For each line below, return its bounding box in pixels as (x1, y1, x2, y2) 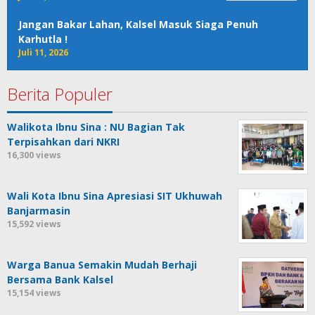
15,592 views (7, 217, 61, 230)
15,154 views (7, 286, 61, 299)
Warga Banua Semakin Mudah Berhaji (7, 257, 197, 271)
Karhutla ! (18, 32, 67, 46)
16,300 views (7, 148, 61, 161)
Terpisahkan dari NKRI (7, 134, 120, 148)
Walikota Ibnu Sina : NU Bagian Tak (7, 120, 185, 134)
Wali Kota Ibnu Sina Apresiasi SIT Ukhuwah (7, 188, 222, 202)
